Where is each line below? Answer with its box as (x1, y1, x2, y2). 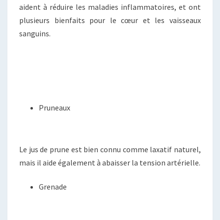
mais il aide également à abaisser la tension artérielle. (19, 158, 200, 168)
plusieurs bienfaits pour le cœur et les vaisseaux (19, 15, 201, 26)
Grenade (39, 182, 67, 192)
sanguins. (19, 28, 51, 39)
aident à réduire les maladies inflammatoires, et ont (19, 2, 201, 12)
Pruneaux (39, 103, 70, 113)
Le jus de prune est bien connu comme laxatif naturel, (19, 144, 201, 155)
